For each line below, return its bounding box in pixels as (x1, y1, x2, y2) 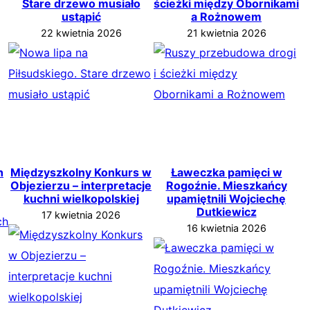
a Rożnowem (191, 9, 262, 24)
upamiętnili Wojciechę (167, 191, 286, 206)
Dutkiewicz (196, 204, 257, 219)
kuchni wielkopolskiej (23, 191, 139, 206)
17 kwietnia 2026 (42, 208, 120, 221)
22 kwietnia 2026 (40, 26, 122, 39)
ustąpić (61, 9, 101, 24)
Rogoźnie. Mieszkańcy (165, 178, 287, 192)
